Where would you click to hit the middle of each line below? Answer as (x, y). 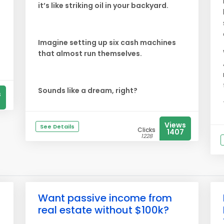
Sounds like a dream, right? (88, 90)
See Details (57, 126)
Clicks (146, 130)
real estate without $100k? (103, 210)
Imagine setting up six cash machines (107, 42)
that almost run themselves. (91, 53)
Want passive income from (105, 198)
